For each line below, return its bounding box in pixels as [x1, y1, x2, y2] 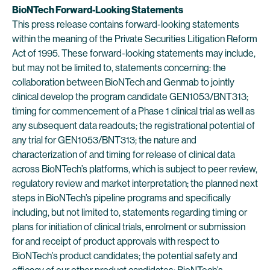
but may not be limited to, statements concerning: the [12, 62, 226, 74]
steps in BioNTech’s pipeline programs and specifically [12, 192, 231, 204]
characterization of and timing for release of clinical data [12, 149, 235, 160]
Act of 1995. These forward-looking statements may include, [12, 48, 256, 59]
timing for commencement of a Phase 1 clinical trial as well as [12, 105, 255, 117]
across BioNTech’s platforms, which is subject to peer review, [12, 163, 257, 175]
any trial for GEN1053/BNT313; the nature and [12, 134, 196, 146]
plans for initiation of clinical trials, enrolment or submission [12, 221, 245, 233]
